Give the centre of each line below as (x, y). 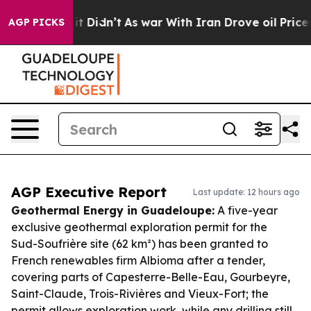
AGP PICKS (36, 22)
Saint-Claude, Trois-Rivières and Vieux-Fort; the (140, 294)
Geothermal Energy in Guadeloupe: (113, 210)
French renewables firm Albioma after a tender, (138, 260)
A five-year (246, 210)
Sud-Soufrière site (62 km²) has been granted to (140, 244)
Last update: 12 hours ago (246, 192)
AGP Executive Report (89, 192)
